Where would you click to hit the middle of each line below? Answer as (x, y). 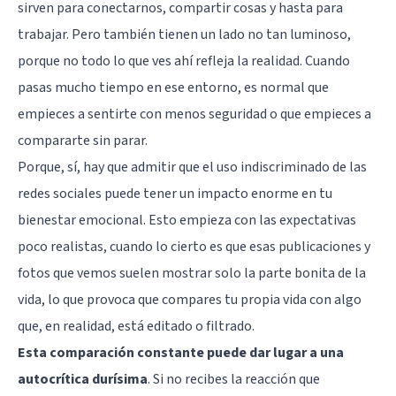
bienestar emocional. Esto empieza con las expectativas (187, 220)
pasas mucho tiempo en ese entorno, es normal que (173, 87)
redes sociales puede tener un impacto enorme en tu (175, 193)
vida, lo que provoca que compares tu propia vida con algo (190, 299)
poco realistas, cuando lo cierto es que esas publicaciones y (194, 246)
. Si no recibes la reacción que (234, 379)
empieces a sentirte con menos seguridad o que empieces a (194, 114)
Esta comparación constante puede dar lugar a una (181, 352)
